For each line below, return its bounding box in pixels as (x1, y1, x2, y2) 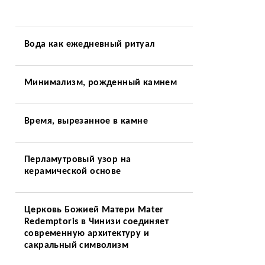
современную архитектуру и (24, 229, 149, 238)
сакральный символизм (24, 241, 128, 250)
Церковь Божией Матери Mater (24, 205, 164, 215)
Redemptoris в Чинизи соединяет (24, 217, 169, 227)
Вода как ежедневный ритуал (24, 40, 155, 49)
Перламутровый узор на (24, 155, 131, 164)
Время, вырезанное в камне (24, 117, 148, 126)
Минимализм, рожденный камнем (24, 78, 177, 88)
